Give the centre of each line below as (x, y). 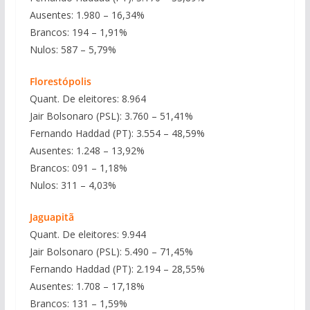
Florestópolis (60, 81)
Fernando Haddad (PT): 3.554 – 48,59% (117, 133)
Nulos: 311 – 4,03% (73, 185)
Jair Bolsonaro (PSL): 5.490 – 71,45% (111, 251)
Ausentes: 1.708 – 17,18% (87, 286)
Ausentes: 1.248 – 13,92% (87, 150)
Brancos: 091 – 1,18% (78, 167)
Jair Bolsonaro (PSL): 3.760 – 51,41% (111, 116)
